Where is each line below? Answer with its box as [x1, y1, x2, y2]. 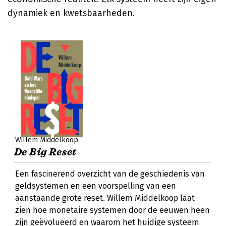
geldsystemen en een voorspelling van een [15, 181, 176, 191]
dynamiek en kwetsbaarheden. [8, 8, 135, 19]
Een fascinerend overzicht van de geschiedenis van [15, 169, 205, 179]
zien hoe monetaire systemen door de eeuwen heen [15, 205, 210, 215]
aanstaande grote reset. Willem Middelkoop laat [15, 193, 195, 203]
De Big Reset [14, 146, 77, 158]
